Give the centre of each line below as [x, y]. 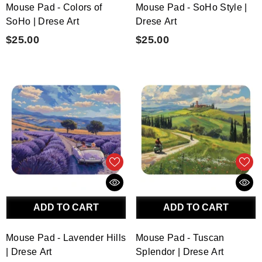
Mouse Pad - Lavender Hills [66, 238]
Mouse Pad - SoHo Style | [192, 7]
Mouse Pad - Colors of [54, 7]
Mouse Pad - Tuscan [180, 238]
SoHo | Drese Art [43, 21]
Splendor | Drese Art [180, 252]
